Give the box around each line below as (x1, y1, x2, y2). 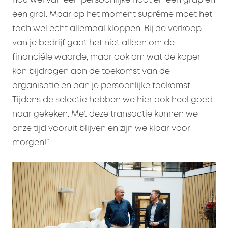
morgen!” (12, 139, 49, 147)
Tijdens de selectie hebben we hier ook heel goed (12, 96, 213, 104)
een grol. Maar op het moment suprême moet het (12, 11, 212, 19)
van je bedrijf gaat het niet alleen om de (12, 39, 175, 47)
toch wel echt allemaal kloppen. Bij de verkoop (12, 25, 202, 33)
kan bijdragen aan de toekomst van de (12, 68, 170, 76)
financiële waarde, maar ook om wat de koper (12, 53, 201, 62)
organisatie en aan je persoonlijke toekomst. (12, 82, 192, 90)
